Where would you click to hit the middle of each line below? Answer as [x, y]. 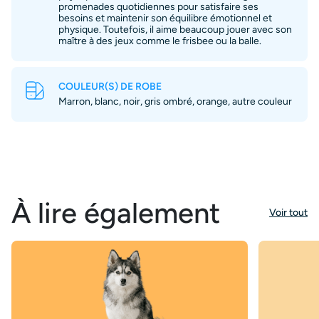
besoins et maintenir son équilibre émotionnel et [165, 19]
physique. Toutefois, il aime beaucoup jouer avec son [175, 30]
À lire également [116, 213]
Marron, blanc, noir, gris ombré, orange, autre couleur [175, 102]
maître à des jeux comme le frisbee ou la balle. [160, 41]
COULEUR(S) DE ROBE [110, 87]
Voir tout [288, 213]
